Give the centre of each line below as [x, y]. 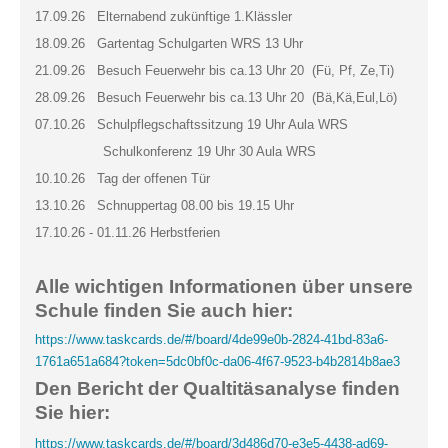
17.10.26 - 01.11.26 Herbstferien [127, 232]
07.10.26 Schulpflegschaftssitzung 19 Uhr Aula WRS [191, 124]
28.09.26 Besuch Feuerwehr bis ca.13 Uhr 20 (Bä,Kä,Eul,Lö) [216, 97]
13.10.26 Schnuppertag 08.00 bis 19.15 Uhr [164, 205]
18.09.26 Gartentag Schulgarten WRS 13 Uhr [169, 43]
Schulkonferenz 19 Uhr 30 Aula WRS [175, 151]
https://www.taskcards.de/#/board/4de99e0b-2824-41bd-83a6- [211, 339]
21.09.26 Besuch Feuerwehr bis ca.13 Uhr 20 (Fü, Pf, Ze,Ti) [214, 70]
